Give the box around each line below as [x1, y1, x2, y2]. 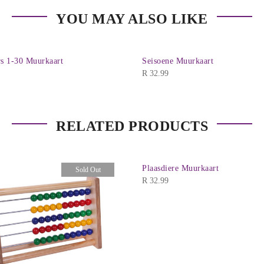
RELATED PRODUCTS [56, 118, 208, 134]
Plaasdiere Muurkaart [142, 164, 219, 173]
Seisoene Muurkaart [142, 57, 213, 66]
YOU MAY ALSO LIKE [56, 11, 208, 27]
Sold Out [75, 166, 101, 174]
